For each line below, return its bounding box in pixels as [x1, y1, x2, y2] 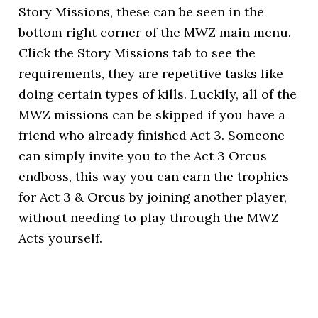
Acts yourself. [18, 230, 103, 246]
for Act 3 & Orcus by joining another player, [18, 189, 287, 205]
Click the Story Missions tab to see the [18, 45, 256, 61]
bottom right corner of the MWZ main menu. [18, 24, 292, 40]
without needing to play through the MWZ [18, 209, 280, 226]
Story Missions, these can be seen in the [18, 4, 265, 20]
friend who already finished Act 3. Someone [18, 127, 285, 143]
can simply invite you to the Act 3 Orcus [18, 148, 268, 164]
